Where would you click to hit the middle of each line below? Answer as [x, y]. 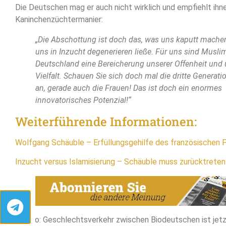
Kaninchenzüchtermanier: [59, 19]
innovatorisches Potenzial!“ [83, 100]
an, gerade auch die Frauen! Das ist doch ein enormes [129, 88]
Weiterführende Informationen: [106, 122]
